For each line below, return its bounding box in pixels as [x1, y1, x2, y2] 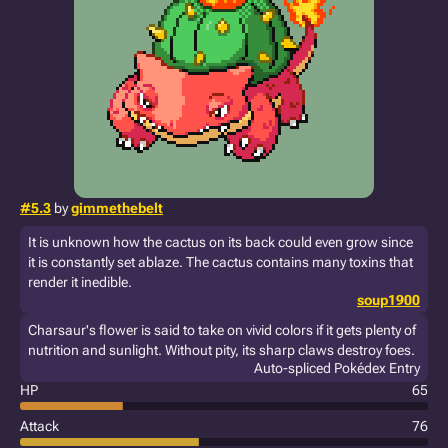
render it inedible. [28, 274, 132, 290]
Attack [20, 418, 59, 434]
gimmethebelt [71, 200, 163, 216]
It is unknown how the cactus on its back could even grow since [28, 234, 413, 250]
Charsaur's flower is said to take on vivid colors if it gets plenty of [28, 322, 416, 338]
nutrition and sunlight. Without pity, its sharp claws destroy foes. [28, 342, 415, 358]
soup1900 [357, 292, 420, 308]
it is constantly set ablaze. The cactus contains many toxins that [28, 254, 413, 270]
